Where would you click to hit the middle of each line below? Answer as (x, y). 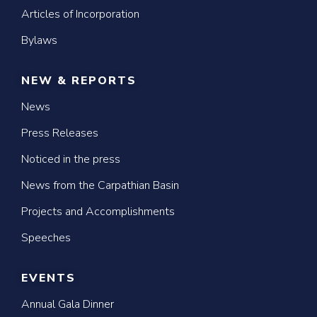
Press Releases (60, 133)
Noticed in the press (71, 159)
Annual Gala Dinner (68, 304)
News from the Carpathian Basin (100, 185)
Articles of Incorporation (80, 14)
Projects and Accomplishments (98, 212)
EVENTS (48, 278)
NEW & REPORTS (79, 81)
